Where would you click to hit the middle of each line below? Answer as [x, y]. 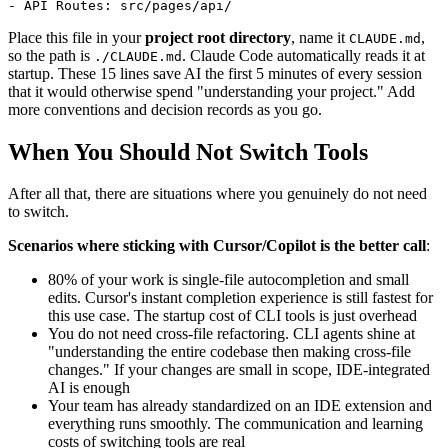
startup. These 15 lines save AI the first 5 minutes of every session [215, 73]
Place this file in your [76, 37]
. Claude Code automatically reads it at [303, 55]
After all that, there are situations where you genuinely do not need [217, 194]
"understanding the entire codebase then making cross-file [229, 352]
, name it [320, 37]
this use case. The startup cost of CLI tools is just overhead [232, 316]
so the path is [51, 55]
